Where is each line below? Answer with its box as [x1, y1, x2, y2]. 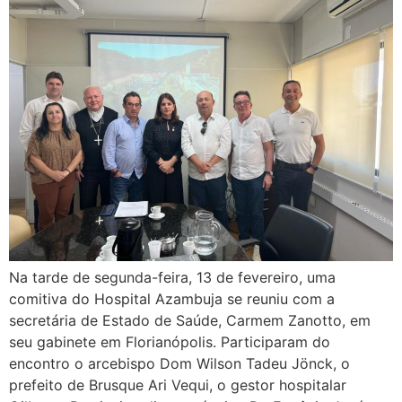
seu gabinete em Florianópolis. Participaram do [9, 332, 330, 351]
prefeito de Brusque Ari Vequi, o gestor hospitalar [9, 375, 346, 394]
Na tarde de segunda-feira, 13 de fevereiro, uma [9, 267, 336, 286]
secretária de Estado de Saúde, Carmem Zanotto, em [9, 310, 371, 329]
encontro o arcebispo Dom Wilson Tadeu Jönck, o [9, 354, 350, 372]
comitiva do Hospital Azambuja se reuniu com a [9, 289, 335, 308]
